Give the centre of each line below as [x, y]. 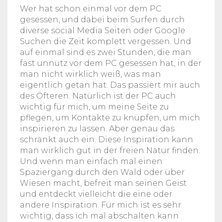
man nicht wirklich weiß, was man [90, 74]
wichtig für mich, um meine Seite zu [94, 107]
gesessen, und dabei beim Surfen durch [102, 19]
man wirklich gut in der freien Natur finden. [110, 150]
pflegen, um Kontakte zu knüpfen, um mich [110, 117]
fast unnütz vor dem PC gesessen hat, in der [111, 63]
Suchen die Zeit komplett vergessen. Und [106, 41]
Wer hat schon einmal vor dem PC [91, 8]
